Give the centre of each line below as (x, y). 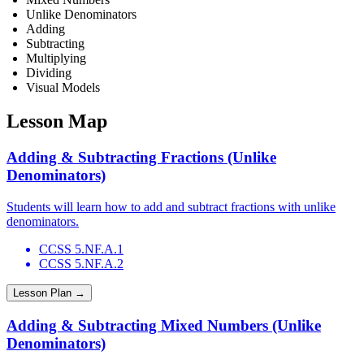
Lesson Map (57, 121)
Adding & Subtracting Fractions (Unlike (141, 158)
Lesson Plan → (49, 293)
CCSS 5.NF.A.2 (81, 264)
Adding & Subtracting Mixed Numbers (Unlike (164, 325)
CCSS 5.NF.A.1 (81, 249)
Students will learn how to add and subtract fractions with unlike (171, 207)
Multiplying (56, 58)
